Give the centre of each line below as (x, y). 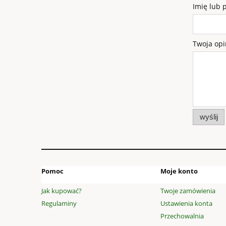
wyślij (209, 117)
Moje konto (179, 171)
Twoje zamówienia (188, 190)
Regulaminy (59, 203)
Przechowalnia (182, 216)
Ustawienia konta (186, 203)
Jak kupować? (62, 190)
